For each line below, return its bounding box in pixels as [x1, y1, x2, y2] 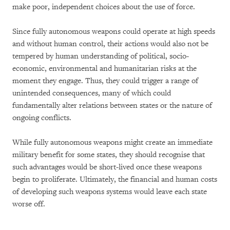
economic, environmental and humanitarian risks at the [12, 64, 197, 73]
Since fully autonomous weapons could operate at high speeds [12, 27, 215, 36]
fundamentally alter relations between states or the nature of [12, 101, 212, 110]
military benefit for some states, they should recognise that [12, 150, 205, 160]
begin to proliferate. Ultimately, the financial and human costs [12, 175, 217, 184]
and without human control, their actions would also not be [12, 39, 208, 49]
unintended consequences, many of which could [12, 88, 171, 98]
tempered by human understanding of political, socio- [12, 51, 189, 61]
